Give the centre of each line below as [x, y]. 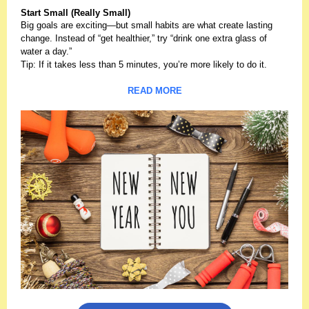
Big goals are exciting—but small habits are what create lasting [147, 25]
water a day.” [46, 51]
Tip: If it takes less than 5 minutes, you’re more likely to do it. [144, 64]
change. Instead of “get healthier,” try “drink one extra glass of [144, 38]
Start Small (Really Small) [76, 13]
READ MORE [154, 91]
